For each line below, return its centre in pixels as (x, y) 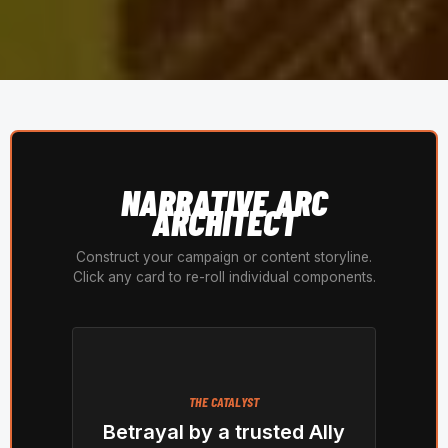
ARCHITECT (224, 222)
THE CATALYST (224, 402)
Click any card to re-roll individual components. (224, 277)
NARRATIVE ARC (224, 202)
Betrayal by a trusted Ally (224, 432)
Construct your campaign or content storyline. (224, 257)
